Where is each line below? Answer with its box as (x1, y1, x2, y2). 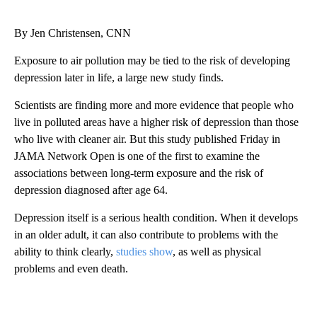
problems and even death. (14, 263, 128, 275)
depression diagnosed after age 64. (14, 184, 168, 197)
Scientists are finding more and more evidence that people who (14, 99, 294, 112)
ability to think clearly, (14, 246, 116, 258)
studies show (116, 246, 173, 258)
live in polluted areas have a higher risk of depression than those (14, 116, 299, 129)
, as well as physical (173, 246, 261, 258)
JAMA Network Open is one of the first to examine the (14, 150, 260, 163)
